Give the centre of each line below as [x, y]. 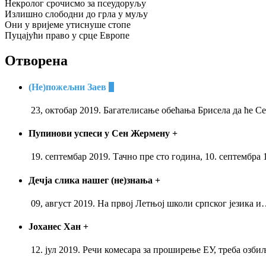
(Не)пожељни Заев [69, 87]
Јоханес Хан [56, 227]
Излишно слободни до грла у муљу [76, 14]
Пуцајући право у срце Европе [67, 36]
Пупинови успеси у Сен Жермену [100, 134]
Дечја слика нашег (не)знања [92, 180]
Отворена [36, 61]
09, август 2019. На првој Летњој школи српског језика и [145, 203]
